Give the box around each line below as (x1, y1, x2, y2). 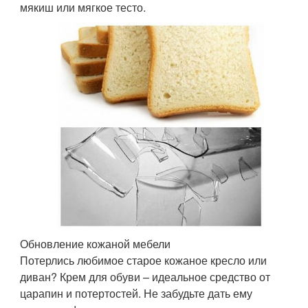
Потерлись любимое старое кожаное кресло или (20, 252, 267, 269)
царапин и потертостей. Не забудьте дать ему (20, 285, 253, 302)
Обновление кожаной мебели (20, 236, 171, 252)
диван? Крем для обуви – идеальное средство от (20, 269, 271, 285)
